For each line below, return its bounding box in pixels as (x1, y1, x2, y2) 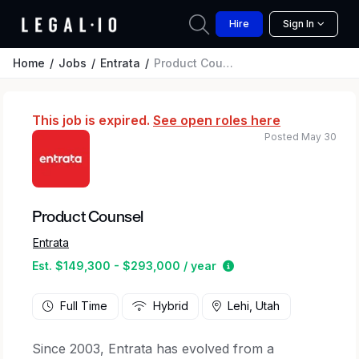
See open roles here (153, 112, 280, 128)
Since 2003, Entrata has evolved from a (32, 340, 274, 357)
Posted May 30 (264, 131, 337, 143)
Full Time (60, 299, 108, 313)
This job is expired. (32, 112, 153, 128)
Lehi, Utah (228, 299, 280, 313)
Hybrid (152, 299, 188, 313)
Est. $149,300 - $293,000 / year (32, 259, 216, 272)
